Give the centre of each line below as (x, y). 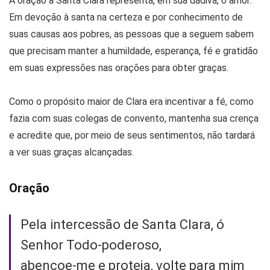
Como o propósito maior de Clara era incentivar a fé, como (131, 101)
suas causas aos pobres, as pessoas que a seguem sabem (131, 34)
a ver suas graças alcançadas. (71, 152)
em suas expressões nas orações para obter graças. (119, 67)
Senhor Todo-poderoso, (91, 245)
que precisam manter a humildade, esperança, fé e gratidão (133, 51)
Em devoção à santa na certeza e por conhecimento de (126, 17)
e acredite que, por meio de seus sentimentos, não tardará (132, 135)
